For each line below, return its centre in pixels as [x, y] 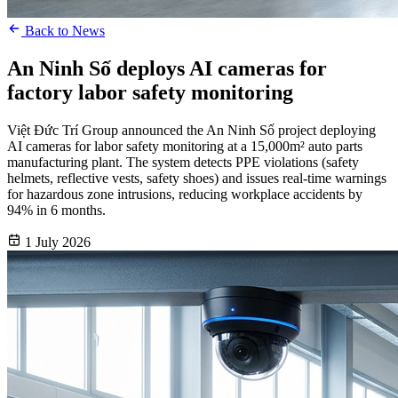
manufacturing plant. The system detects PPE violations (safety [183, 163]
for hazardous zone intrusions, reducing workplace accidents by [185, 195]
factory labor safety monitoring [150, 93]
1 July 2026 [58, 243]
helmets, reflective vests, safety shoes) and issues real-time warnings [197, 179]
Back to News [63, 31]
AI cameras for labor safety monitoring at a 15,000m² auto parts [185, 147]
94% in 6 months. [56, 211]
